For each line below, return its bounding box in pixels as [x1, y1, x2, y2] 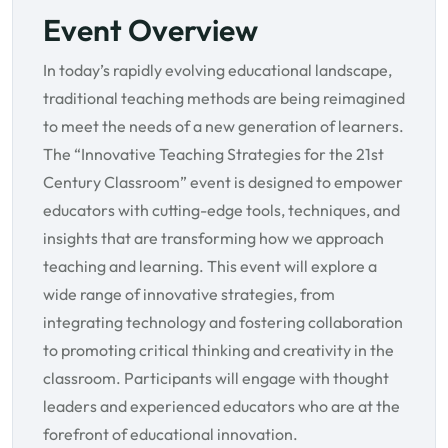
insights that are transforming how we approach [43, 228, 384, 249]
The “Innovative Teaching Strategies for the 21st [43, 144, 384, 165]
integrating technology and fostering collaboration [43, 312, 403, 333]
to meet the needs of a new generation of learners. [43, 116, 404, 137]
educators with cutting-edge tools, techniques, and [43, 200, 400, 221]
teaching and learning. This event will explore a [43, 256, 377, 277]
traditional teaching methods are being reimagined [43, 88, 405, 109]
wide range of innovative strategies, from [43, 284, 335, 305]
